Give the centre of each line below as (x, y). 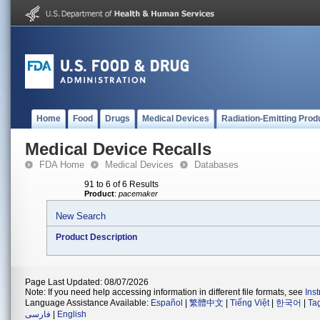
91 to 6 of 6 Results (121, 184)
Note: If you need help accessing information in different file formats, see (165, 292)
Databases (216, 165)
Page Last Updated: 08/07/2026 (87, 282)
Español (167, 303)
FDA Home (62, 165)
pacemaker (138, 194)
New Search (81, 216)
